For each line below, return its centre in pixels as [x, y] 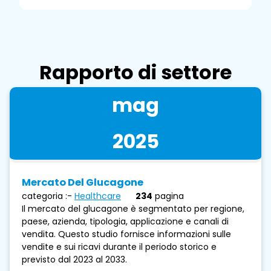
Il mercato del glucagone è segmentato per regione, [133, 208]
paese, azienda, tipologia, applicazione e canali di [125, 221]
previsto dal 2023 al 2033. [74, 259]
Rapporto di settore [135, 72]
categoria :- [47, 196]
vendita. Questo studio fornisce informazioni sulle [126, 234]
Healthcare [98, 196]
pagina [169, 196]
